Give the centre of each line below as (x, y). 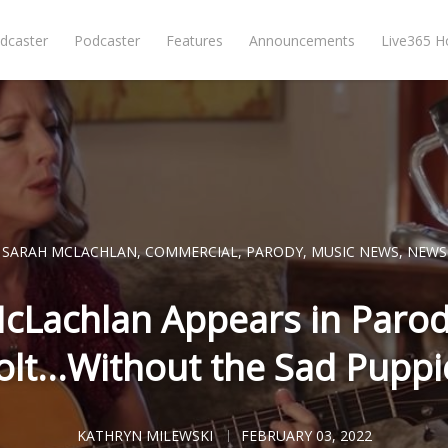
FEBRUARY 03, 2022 (306, 435)
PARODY (274, 251)
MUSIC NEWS (354, 251)
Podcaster (107, 40)
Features (195, 40)
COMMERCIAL (191, 251)
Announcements (302, 40)
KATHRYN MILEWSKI (144, 435)
